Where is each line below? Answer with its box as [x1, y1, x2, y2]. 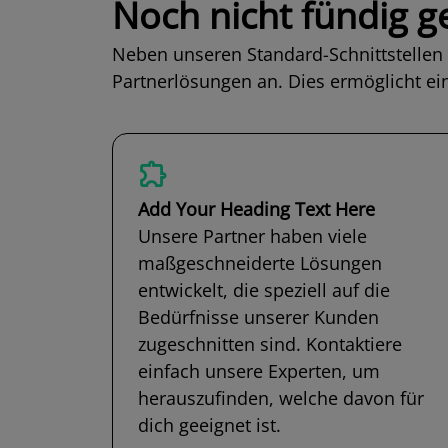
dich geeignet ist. [138, 413, 281, 438]
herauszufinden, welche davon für [138, 386, 424, 411]
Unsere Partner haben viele [138, 224, 367, 249]
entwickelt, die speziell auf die [138, 278, 390, 303]
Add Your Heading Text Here [138, 197, 375, 222]
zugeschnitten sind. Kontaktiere [138, 332, 402, 357]
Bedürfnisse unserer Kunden [138, 305, 379, 330]
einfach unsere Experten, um [138, 359, 380, 384]
